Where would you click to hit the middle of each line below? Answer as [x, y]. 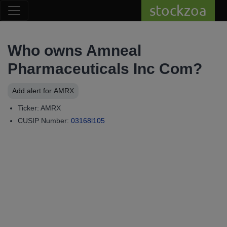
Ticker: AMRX [39, 108]
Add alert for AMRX [50, 91]
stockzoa [178, 10]
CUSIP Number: [44, 121]
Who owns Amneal [74, 50]
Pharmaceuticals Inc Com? [105, 69]
